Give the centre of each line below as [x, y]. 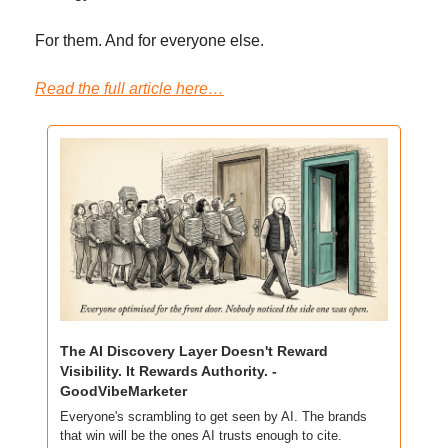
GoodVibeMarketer [123, 391]
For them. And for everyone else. [149, 41]
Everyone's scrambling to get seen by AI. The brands [213, 417]
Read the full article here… [129, 89]
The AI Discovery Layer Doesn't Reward [194, 351]
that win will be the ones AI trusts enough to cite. [201, 436]
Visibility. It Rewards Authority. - [168, 371]
